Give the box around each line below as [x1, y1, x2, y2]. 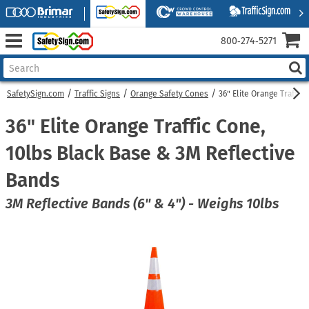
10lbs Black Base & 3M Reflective [6, 142, 295, 165]
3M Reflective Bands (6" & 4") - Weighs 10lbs [6, 195, 279, 212]
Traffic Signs [74, 89, 120, 99]
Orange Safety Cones [130, 89, 208, 99]
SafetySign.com [7, 89, 64, 99]
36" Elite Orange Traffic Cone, [6, 115, 266, 138]
